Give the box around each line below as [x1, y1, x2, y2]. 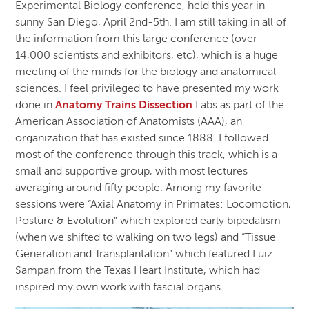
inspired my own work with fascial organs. [15, 282, 224, 294]
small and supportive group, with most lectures [15, 166, 248, 178]
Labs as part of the [192, 100, 285, 112]
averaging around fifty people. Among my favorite [15, 183, 262, 195]
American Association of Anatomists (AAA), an [15, 117, 243, 128]
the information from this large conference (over [15, 34, 258, 46]
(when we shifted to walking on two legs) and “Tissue [15, 232, 277, 244]
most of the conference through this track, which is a [15, 150, 278, 161]
